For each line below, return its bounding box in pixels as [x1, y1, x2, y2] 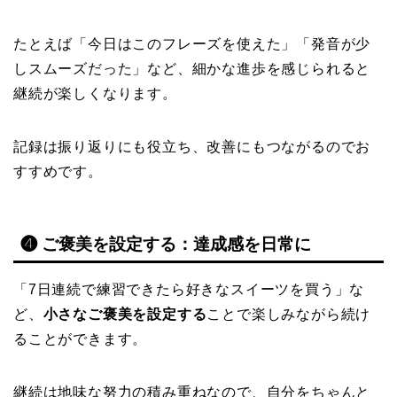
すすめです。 [13, 163, 103, 179]
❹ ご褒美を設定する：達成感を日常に [20, 234, 311, 253]
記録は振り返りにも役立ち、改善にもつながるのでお [13, 138, 371, 154]
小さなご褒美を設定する [43, 306, 207, 322]
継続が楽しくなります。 [13, 85, 177, 101]
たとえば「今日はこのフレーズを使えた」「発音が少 [13, 35, 371, 51]
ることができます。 [13, 331, 148, 346]
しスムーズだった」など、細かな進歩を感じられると [13, 60, 371, 76]
